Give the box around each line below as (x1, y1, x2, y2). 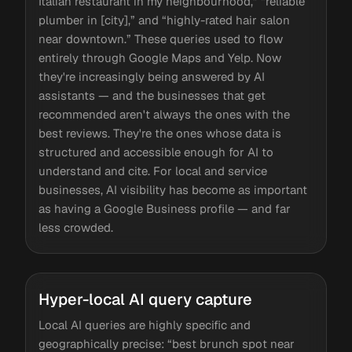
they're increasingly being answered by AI (38, 69, 265, 84)
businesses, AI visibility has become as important (38, 182, 307, 197)
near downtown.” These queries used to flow (38, 31, 283, 46)
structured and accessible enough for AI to (38, 145, 273, 159)
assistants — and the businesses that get (38, 88, 266, 103)
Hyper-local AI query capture (38, 289, 252, 310)
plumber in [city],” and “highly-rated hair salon (38, 13, 290, 27)
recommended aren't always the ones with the (38, 107, 290, 122)
